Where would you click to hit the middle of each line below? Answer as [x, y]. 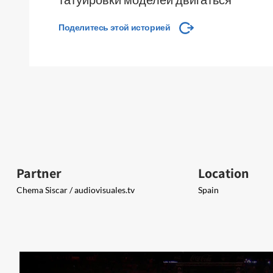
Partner [39, 173]
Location [224, 173]
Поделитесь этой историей [115, 27]
